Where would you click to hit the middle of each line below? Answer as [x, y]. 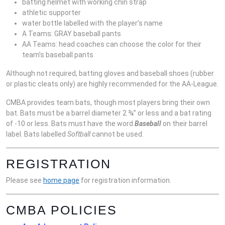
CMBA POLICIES [62, 210]
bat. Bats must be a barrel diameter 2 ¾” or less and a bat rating [109, 113]
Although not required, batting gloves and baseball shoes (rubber [110, 74]
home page [61, 181]
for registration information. [125, 181]
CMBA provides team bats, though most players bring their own [108, 103]
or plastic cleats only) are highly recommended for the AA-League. [112, 84]
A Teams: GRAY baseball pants [72, 34]
